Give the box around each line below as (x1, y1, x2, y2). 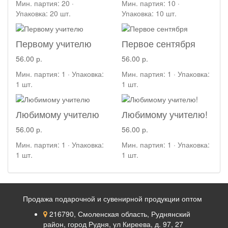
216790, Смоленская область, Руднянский (47, 208, 190, 219)
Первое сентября (122, 36, 195, 50)
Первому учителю (16, 36, 92, 50)
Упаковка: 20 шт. (16, 8, 71, 18)
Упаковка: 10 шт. (122, 8, 177, 18)
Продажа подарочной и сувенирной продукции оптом (23, 193, 202, 204)
